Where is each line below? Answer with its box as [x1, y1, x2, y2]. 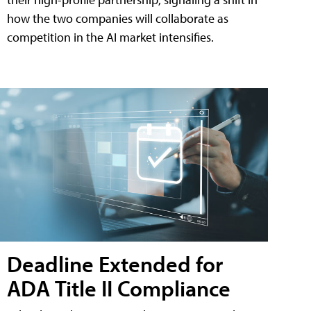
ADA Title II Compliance [7, 274, 230, 302]
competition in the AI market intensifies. [7, 29, 214, 46]
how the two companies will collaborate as [7, 10, 228, 27]
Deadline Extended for [7, 249, 223, 278]
